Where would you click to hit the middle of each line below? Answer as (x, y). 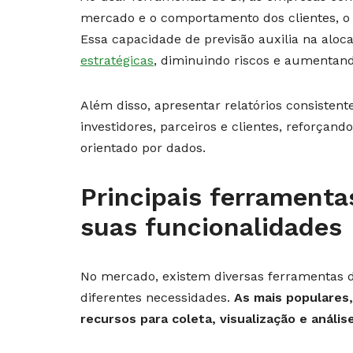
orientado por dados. (143, 148)
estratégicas (117, 61)
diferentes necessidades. (155, 298)
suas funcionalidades (211, 227)
